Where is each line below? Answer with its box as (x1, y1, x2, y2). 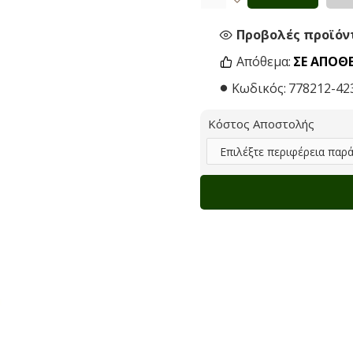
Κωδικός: (232, 80, 286, 97)
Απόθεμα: (236, 53, 291, 70)
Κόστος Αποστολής (208, 116, 314, 132)
